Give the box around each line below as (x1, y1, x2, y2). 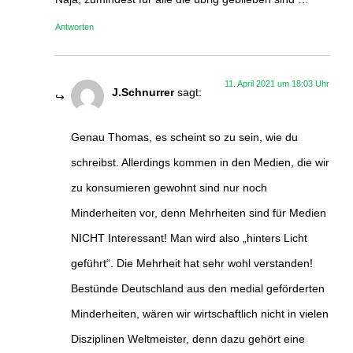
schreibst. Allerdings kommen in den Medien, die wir (71, 155, 329, 169)
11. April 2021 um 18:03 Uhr (225, 79, 329, 89)
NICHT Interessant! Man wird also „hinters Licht (71, 231, 307, 244)
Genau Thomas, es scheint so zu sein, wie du (71, 130, 298, 143)
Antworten (55, 22, 94, 32)
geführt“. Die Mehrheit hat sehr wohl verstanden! (71, 256, 313, 269)
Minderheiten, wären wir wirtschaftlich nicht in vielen (71, 307, 329, 320)
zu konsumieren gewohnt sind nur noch (71, 180, 267, 194)
